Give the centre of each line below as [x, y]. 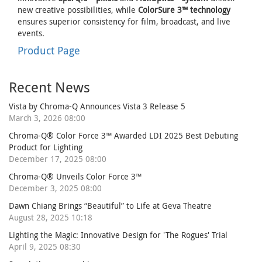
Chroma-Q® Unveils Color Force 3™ [75, 177]
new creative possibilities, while [78, 10]
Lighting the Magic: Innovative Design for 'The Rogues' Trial [118, 235]
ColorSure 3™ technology [184, 10]
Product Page [49, 51]
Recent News [49, 87]
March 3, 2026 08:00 [47, 118]
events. [31, 33]
